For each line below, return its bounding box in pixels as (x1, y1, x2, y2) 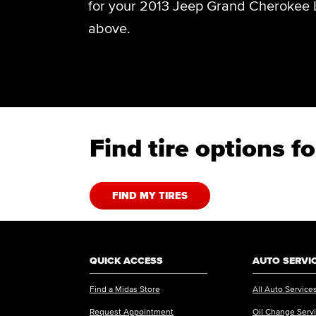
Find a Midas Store (90, 284, 160, 294)
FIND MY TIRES (112, 190, 188, 201)
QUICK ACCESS (90, 255, 163, 266)
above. (87, 20, 130, 37)
